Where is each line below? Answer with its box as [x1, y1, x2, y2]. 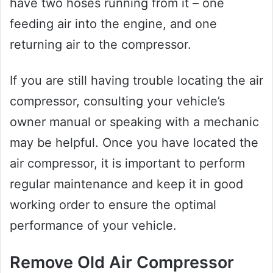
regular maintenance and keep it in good [10, 176, 243, 191]
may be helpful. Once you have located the [10, 135, 258, 150]
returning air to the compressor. [10, 37, 191, 52]
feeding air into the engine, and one [10, 16, 217, 31]
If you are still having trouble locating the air [10, 73, 263, 88]
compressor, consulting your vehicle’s [10, 93, 225, 108]
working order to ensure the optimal [10, 197, 216, 212]
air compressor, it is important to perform [10, 155, 245, 171]
